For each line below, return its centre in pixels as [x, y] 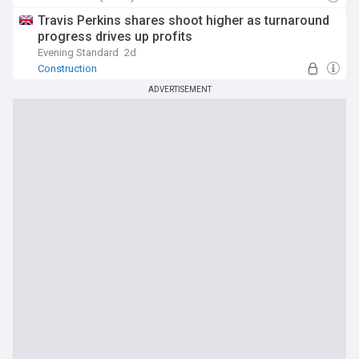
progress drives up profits [115, 36]
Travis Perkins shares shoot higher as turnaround [184, 20]
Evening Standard [78, 52]
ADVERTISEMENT [179, 89]
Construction [67, 69]
